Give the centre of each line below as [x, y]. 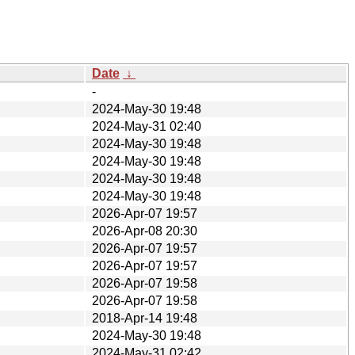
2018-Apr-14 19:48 [145, 318]
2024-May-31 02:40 [147, 126]
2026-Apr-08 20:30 [145, 231]
